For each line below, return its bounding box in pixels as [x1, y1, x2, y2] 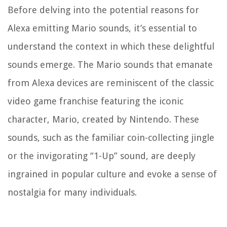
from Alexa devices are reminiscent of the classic [8, 78, 214, 89]
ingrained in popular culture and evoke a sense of [8, 169, 217, 180]
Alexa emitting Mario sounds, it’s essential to [8, 23, 197, 34]
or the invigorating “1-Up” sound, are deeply [8, 150, 196, 162]
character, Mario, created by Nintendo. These [8, 114, 199, 125]
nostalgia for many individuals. [8, 187, 137, 198]
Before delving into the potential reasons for [8, 5, 199, 16]
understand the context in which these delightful [8, 41, 214, 52]
